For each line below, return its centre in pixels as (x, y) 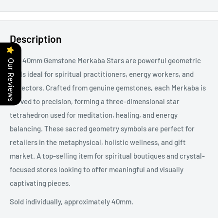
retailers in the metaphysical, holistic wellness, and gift (98, 142)
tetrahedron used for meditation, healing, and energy (94, 115)
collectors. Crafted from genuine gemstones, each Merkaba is (108, 87)
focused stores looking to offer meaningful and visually (97, 169)
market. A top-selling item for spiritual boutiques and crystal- (107, 155)
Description (36, 39)
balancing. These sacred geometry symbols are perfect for (102, 128)
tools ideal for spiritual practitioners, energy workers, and (102, 74)
